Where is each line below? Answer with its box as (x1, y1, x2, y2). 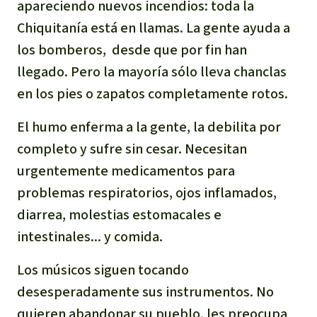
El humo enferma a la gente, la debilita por (17, 117, 281, 137)
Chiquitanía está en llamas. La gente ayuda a (17, 18, 290, 38)
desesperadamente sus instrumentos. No (17, 282, 274, 301)
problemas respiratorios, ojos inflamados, (17, 183, 277, 202)
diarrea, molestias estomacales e (17, 204, 221, 224)
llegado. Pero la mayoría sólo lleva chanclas (17, 62, 287, 81)
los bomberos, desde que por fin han (17, 40, 247, 59)
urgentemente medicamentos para (17, 161, 235, 180)
